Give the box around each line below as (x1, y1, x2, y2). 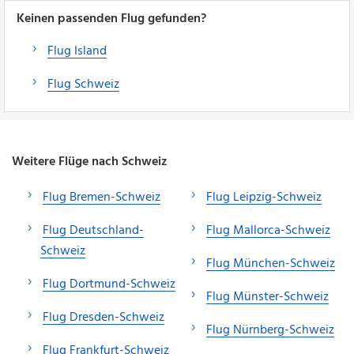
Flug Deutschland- (43, 220, 144, 241)
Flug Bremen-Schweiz (43, 186, 160, 208)
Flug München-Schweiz (206, 253, 335, 274)
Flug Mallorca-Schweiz (206, 220, 330, 241)
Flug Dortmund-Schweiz (43, 273, 175, 295)
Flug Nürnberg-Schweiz (206, 319, 334, 341)
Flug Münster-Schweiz (206, 286, 329, 307)
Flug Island (47, 40, 107, 62)
